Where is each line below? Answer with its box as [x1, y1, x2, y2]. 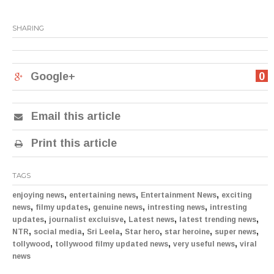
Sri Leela [87, 224, 120, 239]
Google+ [31, 65, 75, 87]
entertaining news [69, 188, 136, 202]
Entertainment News [141, 188, 217, 202]
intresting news [147, 200, 205, 215]
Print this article [28, 132, 117, 154]
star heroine [165, 224, 210, 239]
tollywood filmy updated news [55, 237, 168, 251]
